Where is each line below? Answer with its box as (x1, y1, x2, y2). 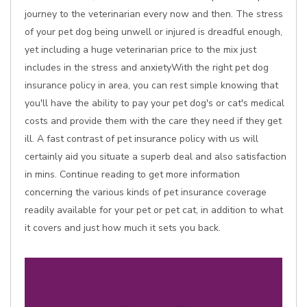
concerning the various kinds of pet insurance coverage (25, 186, 267, 199)
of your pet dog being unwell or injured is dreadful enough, (25, 25, 282, 38)
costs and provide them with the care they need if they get (25, 114, 282, 127)
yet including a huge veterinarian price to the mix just (25, 43, 256, 56)
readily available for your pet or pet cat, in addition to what (25, 204, 283, 217)
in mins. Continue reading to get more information (25, 168, 240, 181)
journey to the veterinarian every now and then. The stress (25, 8, 283, 21)
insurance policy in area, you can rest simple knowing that (25, 79, 278, 92)
